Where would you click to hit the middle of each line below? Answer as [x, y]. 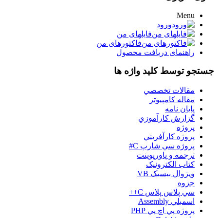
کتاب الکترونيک [170, 164]
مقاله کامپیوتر [172, 100]
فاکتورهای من [119, 43]
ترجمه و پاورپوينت [166, 155]
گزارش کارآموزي [166, 118]
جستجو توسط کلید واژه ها [164, 71]
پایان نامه [180, 109]
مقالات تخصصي [169, 91]
